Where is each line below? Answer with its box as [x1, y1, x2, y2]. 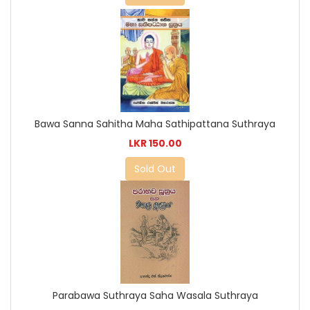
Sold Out [134, 162, 176, 176]
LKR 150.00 [128, 136, 182, 151]
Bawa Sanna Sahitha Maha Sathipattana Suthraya [35, 117, 275, 131]
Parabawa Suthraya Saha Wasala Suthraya [52, 289, 258, 303]
